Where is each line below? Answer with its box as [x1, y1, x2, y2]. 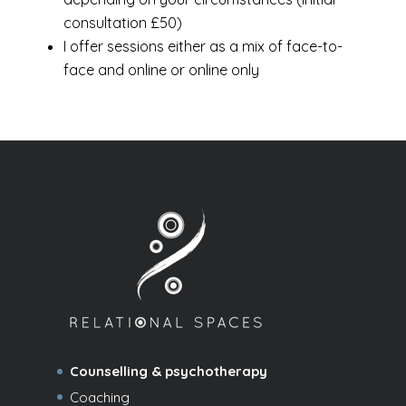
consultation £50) [63, 13, 182, 32]
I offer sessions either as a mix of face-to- [63, 36, 343, 55]
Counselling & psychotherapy [69, 362, 267, 381]
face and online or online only [63, 60, 259, 79]
